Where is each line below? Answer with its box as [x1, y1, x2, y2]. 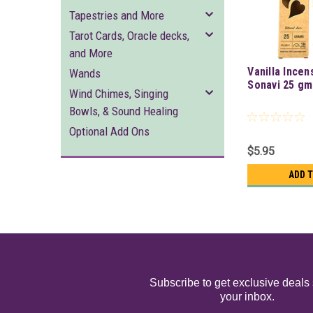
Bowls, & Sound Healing [69, 104, 178, 118]
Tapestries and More [69, 8, 164, 22]
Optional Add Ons [69, 124, 150, 138]
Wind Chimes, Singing [69, 87, 168, 101]
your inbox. [220, 291, 275, 303]
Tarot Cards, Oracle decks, [69, 29, 189, 43]
